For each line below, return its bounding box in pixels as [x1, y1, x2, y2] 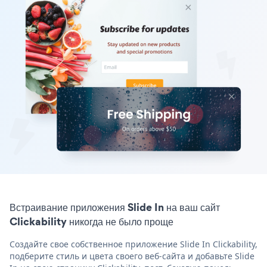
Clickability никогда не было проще [10, 213, 173, 229]
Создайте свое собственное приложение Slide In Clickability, [10, 238, 257, 250]
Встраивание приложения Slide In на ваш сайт [10, 199, 220, 215]
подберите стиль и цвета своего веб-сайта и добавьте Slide [10, 250, 254, 262]
